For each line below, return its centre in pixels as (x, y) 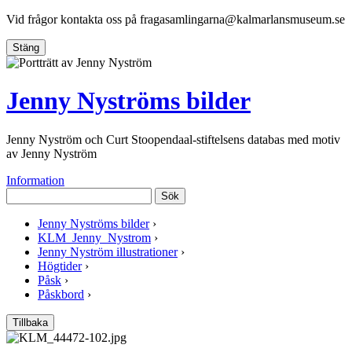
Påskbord (61, 294)
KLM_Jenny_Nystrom (94, 237)
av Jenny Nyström (51, 153)
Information (35, 180)
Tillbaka (30, 322)
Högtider (60, 266)
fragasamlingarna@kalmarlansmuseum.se (242, 19)
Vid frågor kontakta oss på (73, 19)
